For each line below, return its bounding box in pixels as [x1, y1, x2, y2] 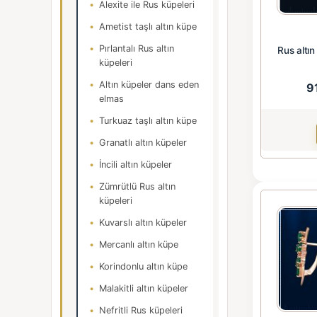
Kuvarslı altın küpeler [99, 217, 187, 228]
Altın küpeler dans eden [99, 79, 199, 90]
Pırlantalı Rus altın [99, 43, 174, 54]
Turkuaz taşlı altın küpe [99, 115, 197, 126]
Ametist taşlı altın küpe [99, 21, 197, 32]
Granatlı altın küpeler [99, 137, 187, 148]
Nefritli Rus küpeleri [99, 305, 183, 316]
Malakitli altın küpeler [99, 283, 188, 294]
